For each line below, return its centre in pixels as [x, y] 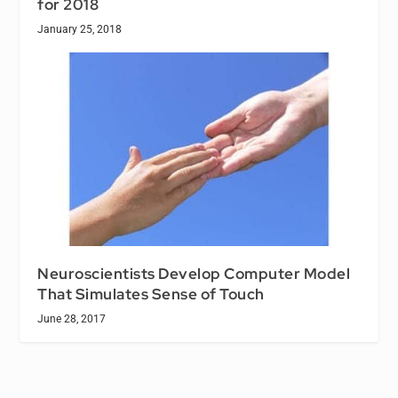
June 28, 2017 [72, 319]
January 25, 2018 [80, 30]
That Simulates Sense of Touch [151, 295]
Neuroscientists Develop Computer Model [194, 274]
